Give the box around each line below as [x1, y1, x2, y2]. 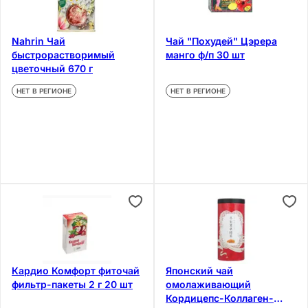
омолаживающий [166, 278, 251, 290]
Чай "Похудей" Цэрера [166, 34, 277, 47]
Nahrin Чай [12, 34, 47, 47]
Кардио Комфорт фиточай [12, 264, 140, 276]
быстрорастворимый [12, 48, 115, 60]
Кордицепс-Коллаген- [166, 291, 274, 304]
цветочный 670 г [12, 62, 93, 74]
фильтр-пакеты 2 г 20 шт [12, 278, 133, 290]
